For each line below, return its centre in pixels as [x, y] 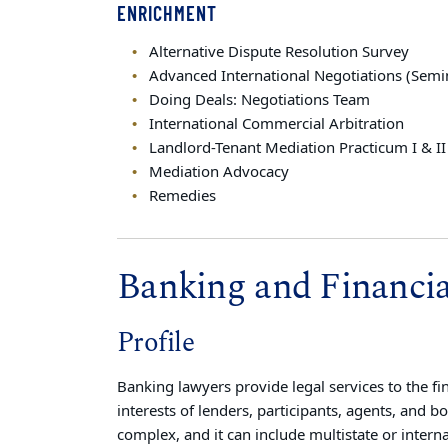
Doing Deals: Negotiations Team [259, 100]
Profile [156, 343]
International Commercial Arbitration [276, 124]
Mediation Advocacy [218, 172]
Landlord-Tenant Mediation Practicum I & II [297, 148]
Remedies [182, 196]
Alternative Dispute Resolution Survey [278, 52]
